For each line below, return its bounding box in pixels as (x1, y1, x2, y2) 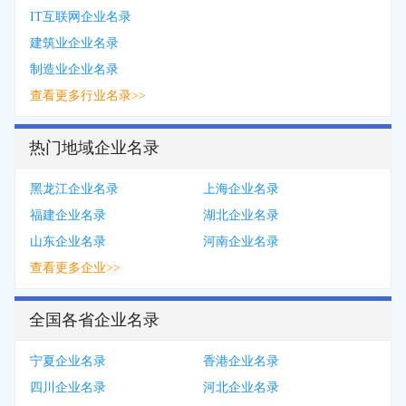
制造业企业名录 (30, 63, 119, 76)
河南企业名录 (203, 235, 279, 248)
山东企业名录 (30, 235, 106, 248)
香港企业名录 (203, 354, 279, 368)
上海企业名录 (203, 182, 279, 196)
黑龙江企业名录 (30, 182, 119, 196)
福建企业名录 (30, 208, 106, 222)
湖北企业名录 (203, 208, 279, 222)
